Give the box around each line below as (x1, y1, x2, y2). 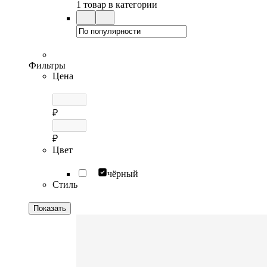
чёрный (107, 168, 138, 179)
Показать (33, 203, 66, 213)
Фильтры (29, 60, 66, 70)
